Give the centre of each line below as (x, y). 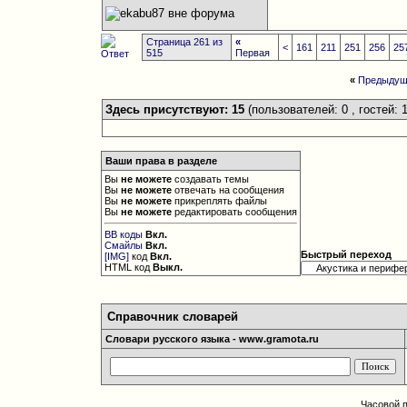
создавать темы (211, 179)
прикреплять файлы (220, 201)
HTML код (129, 267)
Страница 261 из (185, 42)
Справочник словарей (173, 317)
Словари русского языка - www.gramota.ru (213, 339)
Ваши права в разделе (162, 161)
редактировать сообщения (235, 212)
